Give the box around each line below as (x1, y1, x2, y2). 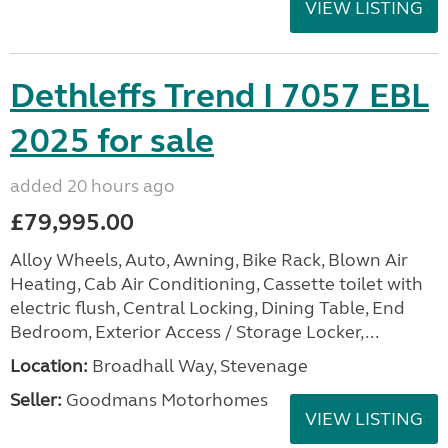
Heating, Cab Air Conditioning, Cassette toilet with (10, 272, 423, 295)
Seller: (10, 388, 62, 411)
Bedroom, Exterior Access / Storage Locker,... (10, 320, 379, 343)
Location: (10, 354, 88, 377)
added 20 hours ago (10, 174, 175, 197)
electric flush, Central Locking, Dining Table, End (10, 296, 405, 319)
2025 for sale (10, 119, 214, 162)
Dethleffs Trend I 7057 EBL (10, 74, 429, 117)
